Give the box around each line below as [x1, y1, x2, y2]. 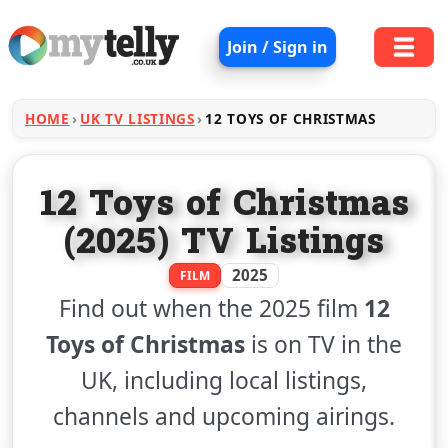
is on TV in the [245, 329, 402, 360]
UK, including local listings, [81, 365, 367, 396]
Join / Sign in [226, 36, 328, 58]
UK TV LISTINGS [80, 109, 195, 128]
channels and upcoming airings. [53, 401, 395, 432]
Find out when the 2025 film [58, 293, 364, 324]
